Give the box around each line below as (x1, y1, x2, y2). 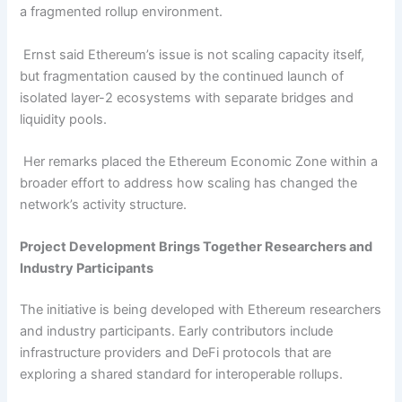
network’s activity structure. (20, 196, 188, 213)
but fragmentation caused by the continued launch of (20, 67, 345, 84)
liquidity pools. (20, 110, 108, 127)
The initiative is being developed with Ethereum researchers (20, 301, 382, 319)
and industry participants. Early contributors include (20, 323, 334, 340)
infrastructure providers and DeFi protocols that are (20, 345, 332, 362)
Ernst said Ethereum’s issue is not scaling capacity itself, (20, 46, 365, 63)
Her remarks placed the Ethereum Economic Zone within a (20, 153, 379, 170)
